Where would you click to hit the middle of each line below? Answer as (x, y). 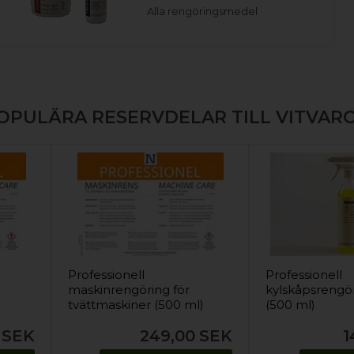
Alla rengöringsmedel (203, 11)
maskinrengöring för (129, 289)
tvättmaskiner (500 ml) (136, 304)
